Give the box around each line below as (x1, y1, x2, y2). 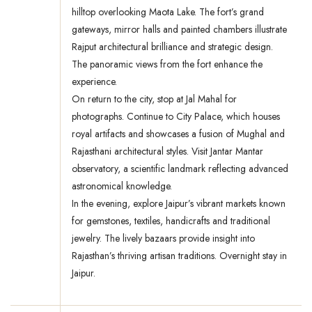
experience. (72, 75, 117, 89)
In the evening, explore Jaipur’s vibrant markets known (72, 196, 286, 211)
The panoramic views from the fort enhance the (72, 57, 263, 72)
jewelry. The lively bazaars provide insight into (72, 231, 255, 246)
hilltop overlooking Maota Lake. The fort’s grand (72, 5, 264, 19)
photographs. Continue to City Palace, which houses (72, 109, 280, 124)
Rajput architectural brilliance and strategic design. (72, 40, 273, 54)
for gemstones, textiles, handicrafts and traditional (72, 214, 270, 228)
